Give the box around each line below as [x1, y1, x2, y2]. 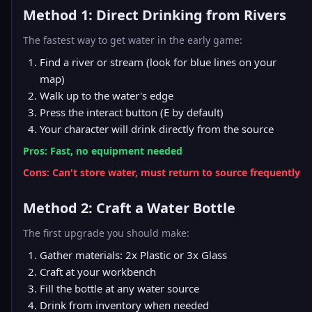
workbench [102, 265, 156, 279]
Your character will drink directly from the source [40, 122, 274, 136]
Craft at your [40, 265, 102, 279]
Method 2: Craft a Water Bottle [23, 198, 235, 217]
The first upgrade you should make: [23, 226, 189, 240]
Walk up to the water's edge [40, 88, 173, 102]
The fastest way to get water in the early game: [23, 33, 242, 47]
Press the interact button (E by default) [40, 105, 224, 119]
